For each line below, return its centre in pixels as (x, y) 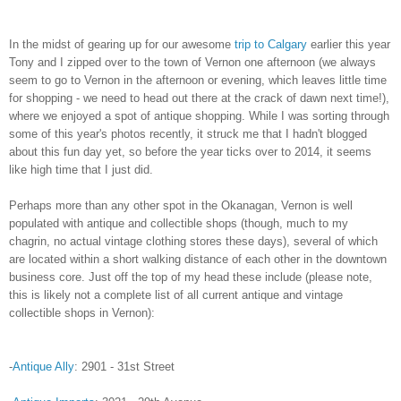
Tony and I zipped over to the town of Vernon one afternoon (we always (192, 63)
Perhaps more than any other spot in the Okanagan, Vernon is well (181, 206)
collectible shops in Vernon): (82, 313)
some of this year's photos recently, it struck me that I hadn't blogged (188, 134)
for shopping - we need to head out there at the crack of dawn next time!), (199, 98)
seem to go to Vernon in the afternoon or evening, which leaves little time (198, 81)
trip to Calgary (271, 45)
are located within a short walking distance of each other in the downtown (198, 260)
